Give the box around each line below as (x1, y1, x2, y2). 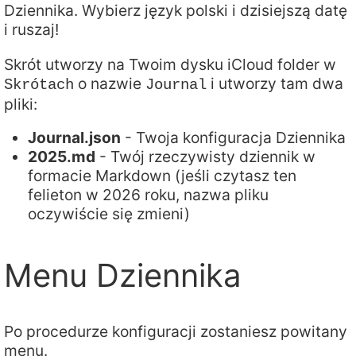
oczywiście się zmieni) (28, 204, 190, 224)
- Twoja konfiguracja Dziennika (121, 128, 346, 148)
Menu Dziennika (4, 256, 242, 296)
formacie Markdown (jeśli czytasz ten (28, 166, 296, 186)
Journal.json (28, 128, 121, 148)
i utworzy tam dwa (207, 73, 343, 93)
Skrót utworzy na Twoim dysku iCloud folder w (4, 54, 336, 74)
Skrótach (4, 75, 74, 94)
